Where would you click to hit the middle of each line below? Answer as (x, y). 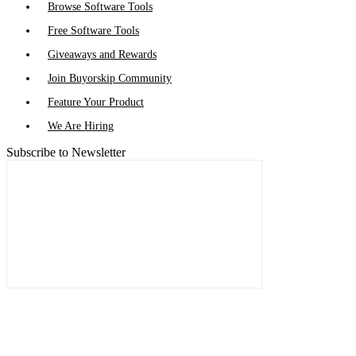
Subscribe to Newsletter (66, 152)
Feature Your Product (96, 102)
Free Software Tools (93, 31)
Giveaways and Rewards (102, 54)
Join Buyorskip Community (110, 78)
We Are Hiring (81, 126)
